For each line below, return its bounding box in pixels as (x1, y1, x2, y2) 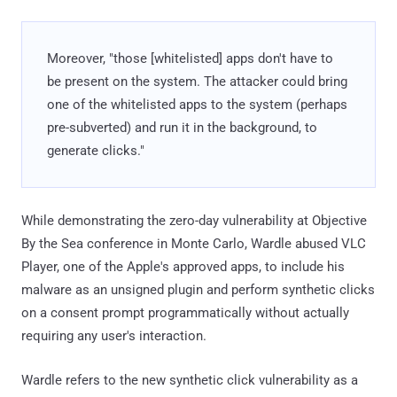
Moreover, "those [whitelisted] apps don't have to (47, 51, 333, 67)
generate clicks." (47, 143, 144, 160)
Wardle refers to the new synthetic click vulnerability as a (21, 372, 358, 389)
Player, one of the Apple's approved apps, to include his (21, 259, 345, 276)
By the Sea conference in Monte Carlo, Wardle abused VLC (21, 236, 366, 253)
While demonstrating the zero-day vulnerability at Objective (21, 213, 367, 230)
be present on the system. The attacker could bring (47, 74, 347, 90)
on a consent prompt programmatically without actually (21, 305, 349, 322)
